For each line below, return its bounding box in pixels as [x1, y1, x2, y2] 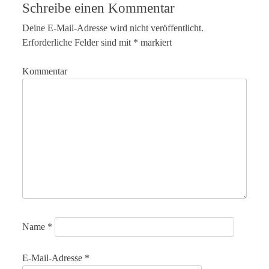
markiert [138, 37, 172, 47]
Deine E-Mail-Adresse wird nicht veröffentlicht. [22, 22, 204, 33]
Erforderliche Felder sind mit [22, 37, 134, 47]
